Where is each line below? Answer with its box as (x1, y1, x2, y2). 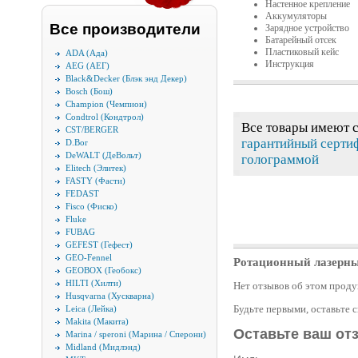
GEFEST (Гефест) (66, 240, 133, 249)
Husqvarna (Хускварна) (66, 291, 154, 300)
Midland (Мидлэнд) (66, 342, 141, 352)
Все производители (50, 21, 201, 38)
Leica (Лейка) (66, 304, 117, 313)
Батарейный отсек (265, 34, 336, 46)
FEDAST (66, 189, 99, 198)
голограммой (241, 152, 319, 168)
